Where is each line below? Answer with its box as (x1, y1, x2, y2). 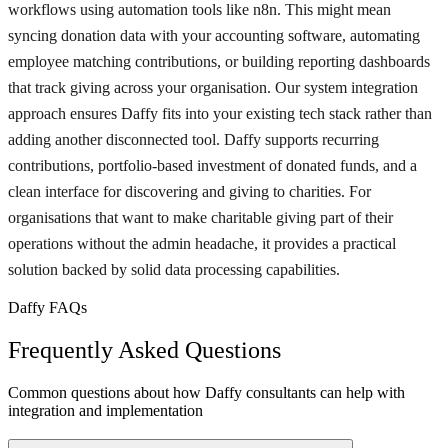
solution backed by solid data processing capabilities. (8, 261, 340, 279)
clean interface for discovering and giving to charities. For (8, 183, 371, 201)
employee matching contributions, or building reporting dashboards (8, 53, 430, 71)
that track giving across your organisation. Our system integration (8, 79, 418, 97)
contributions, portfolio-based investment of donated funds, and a (8, 157, 417, 175)
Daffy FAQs (8, 299, 87, 317)
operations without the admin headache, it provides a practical (8, 235, 396, 253)
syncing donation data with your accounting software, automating (8, 27, 420, 45)
